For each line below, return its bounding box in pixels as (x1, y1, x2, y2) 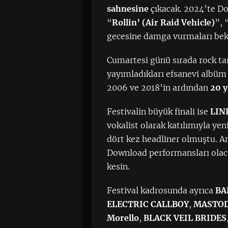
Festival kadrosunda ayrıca (107, 185, 216, 195)
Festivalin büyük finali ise (107, 106, 211, 117)
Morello (107, 213, 139, 223)
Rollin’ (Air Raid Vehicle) (112, 17, 215, 27)
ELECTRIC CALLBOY (107, 199, 189, 209)
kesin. (107, 161, 130, 172)
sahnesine (107, 4, 149, 14)
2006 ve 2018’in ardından (107, 82, 211, 93)
